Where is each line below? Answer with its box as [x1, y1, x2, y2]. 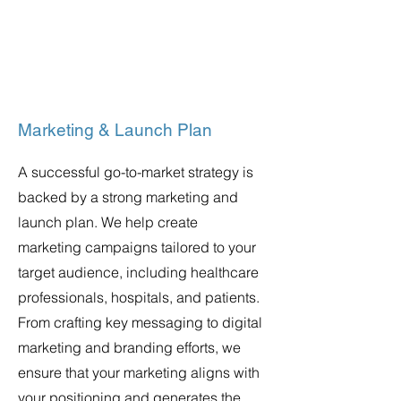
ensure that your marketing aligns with [18, 363, 260, 381]
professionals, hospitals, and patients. [18, 288, 260, 306]
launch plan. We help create [18, 213, 198, 231]
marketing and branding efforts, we [18, 338, 241, 356]
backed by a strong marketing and [18, 188, 238, 206]
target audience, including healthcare [18, 263, 259, 281]
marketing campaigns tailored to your [18, 238, 256, 256]
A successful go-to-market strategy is [18, 163, 253, 181]
